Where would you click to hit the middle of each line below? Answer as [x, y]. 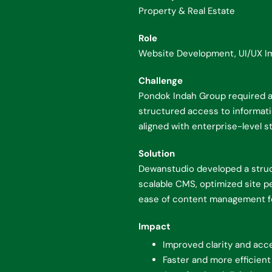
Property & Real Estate [186, 11]
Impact [154, 227]
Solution [156, 154]
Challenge [160, 81]
